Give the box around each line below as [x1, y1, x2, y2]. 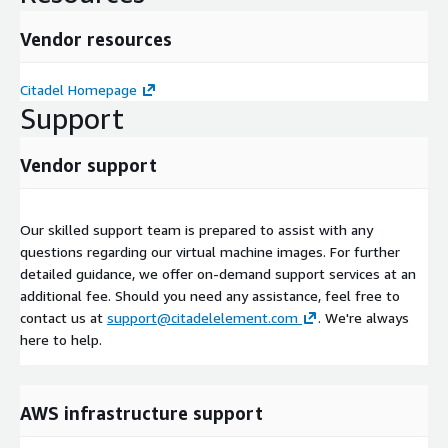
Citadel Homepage [20, 81, 137, 99]
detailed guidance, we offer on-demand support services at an [20, 265, 416, 283]
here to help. [20, 331, 102, 349]
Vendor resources [20, 28, 172, 51]
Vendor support [20, 154, 157, 177]
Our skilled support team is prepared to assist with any [20, 221, 373, 239]
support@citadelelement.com [107, 309, 298, 327]
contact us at [20, 309, 107, 327]
